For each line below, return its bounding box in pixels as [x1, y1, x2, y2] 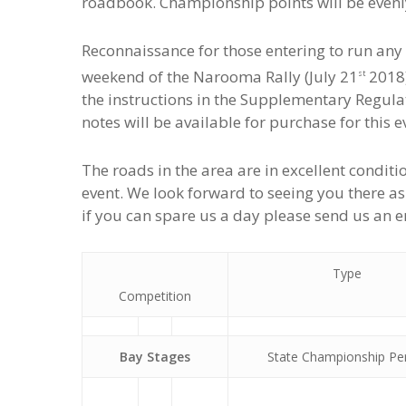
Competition [119, 286, 191, 304]
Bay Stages [120, 347, 190, 365]
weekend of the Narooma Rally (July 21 [82, 65, 358, 87]
